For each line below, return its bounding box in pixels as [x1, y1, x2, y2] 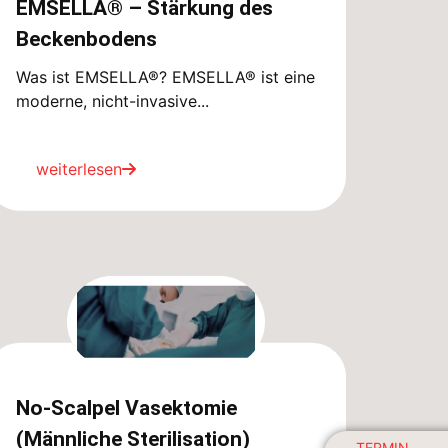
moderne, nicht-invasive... [16, 90, 209, 111]
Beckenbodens [16, 26, 157, 51]
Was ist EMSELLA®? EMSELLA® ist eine [16, 66, 315, 87]
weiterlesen [36, 158, 122, 179]
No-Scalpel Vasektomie [16, 396, 237, 421]
